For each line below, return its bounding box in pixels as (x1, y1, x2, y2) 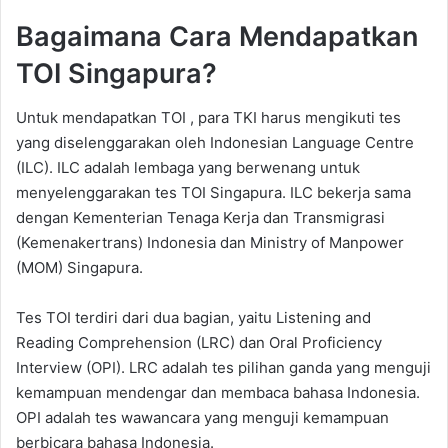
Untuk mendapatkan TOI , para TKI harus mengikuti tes (16, 108, 401, 128)
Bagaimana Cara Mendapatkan (16, 19, 418, 53)
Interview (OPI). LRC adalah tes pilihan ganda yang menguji (16, 358, 431, 378)
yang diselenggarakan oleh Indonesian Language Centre (16, 133, 414, 153)
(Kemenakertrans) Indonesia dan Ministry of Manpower (16, 233, 404, 253)
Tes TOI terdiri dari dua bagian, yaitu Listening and (16, 308, 371, 328)
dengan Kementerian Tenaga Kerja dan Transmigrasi (16, 208, 385, 228)
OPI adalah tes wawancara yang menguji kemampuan (16, 408, 389, 428)
